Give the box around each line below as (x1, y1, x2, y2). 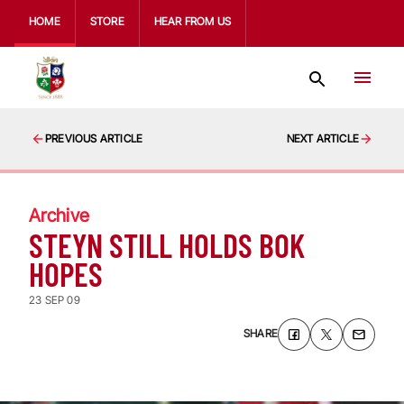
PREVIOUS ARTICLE (45, 132, 143, 145)
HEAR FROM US (153, 14, 232, 28)
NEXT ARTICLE (286, 132, 359, 145)
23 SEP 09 (29, 293, 80, 307)
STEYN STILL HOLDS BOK (29, 225, 305, 264)
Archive (29, 205, 89, 226)
